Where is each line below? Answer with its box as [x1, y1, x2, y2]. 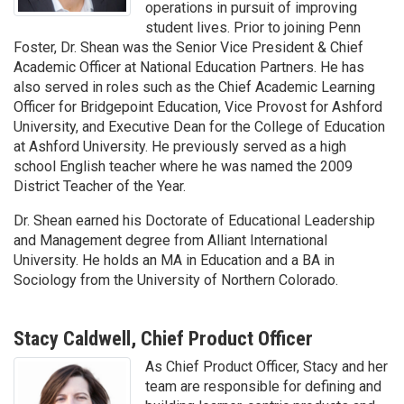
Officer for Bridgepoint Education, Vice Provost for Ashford [14, 97, 382, 115]
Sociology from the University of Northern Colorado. [14, 271, 338, 289]
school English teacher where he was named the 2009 [14, 157, 353, 175]
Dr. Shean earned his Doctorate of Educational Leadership [14, 211, 375, 229]
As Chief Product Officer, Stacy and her [145, 357, 388, 375]
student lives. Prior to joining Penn [145, 18, 361, 36]
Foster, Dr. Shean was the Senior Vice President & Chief [14, 38, 363, 56]
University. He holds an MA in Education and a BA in [14, 251, 335, 269]
